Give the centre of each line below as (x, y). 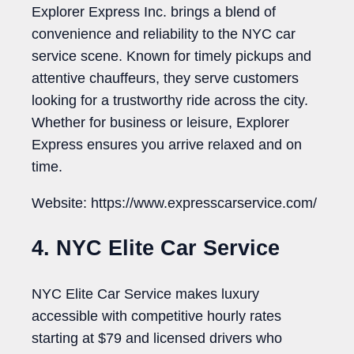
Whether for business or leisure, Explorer (160, 122)
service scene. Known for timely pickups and (171, 56)
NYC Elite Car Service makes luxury (145, 294)
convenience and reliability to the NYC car (164, 34)
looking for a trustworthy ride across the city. (170, 100)
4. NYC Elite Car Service (156, 248)
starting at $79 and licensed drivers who (157, 339)
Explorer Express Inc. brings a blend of (154, 11)
